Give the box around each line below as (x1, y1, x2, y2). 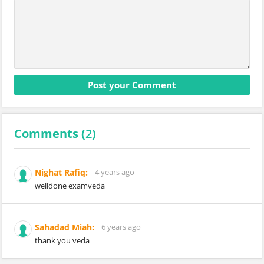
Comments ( (14, 126, 85, 141)
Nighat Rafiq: (35, 167, 88, 178)
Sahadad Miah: (35, 222, 94, 233)
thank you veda (35, 235, 90, 246)
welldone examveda (35, 180, 105, 191)
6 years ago (101, 222, 141, 232)
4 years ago (95, 167, 134, 177)
